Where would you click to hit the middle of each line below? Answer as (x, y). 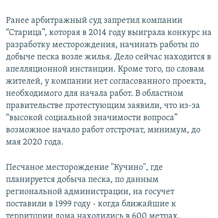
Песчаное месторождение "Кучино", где (84, 168)
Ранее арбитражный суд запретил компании (94, 21)
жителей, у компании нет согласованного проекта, (106, 82)
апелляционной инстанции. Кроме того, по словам (105, 70)
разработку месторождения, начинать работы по (102, 45)
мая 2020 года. (35, 143)
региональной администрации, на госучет (90, 192)
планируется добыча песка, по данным (82, 180)
